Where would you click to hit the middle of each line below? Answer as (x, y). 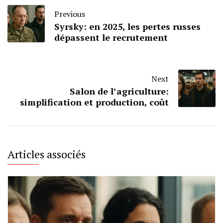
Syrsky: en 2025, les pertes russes (127, 27)
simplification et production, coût (94, 102)
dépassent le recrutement (111, 38)
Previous (70, 14)
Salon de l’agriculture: (119, 91)
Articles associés (47, 154)
